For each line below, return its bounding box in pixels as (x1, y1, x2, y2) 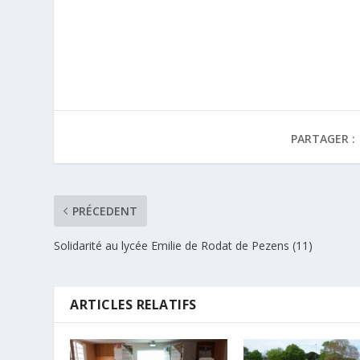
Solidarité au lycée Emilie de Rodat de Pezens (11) (54, 237, 313, 253)
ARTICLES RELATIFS (70, 295, 201, 313)
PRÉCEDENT (72, 202, 138, 219)
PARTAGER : (290, 130, 355, 146)
